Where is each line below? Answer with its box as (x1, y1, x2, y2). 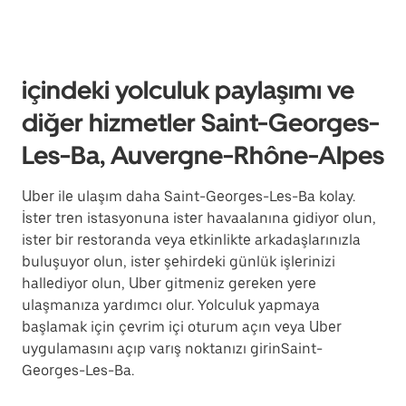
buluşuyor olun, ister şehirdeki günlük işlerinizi (22, 253, 335, 270)
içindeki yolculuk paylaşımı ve (22, 74, 354, 105)
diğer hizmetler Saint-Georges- (22, 107, 380, 138)
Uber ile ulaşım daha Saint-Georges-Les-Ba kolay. (22, 188, 355, 205)
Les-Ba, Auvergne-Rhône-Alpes (22, 140, 384, 170)
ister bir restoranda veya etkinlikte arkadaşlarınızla (22, 231, 361, 248)
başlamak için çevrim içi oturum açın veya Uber (22, 318, 342, 335)
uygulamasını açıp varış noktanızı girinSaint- (22, 340, 323, 357)
